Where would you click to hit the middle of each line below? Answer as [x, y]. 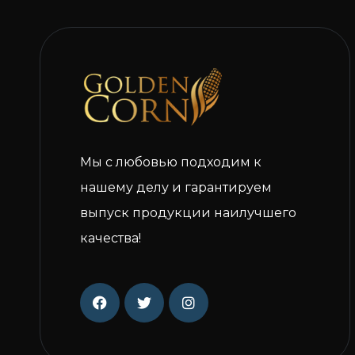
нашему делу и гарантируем [176, 188]
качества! [111, 239]
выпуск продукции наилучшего [188, 213]
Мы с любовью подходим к [171, 162]
